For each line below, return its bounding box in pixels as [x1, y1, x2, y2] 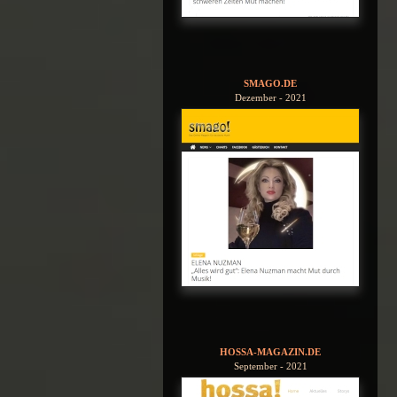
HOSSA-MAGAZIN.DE [220, 346, 321, 358]
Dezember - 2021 [234, 91, 307, 103]
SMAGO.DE [244, 77, 297, 89]
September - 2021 [233, 361, 307, 372]
